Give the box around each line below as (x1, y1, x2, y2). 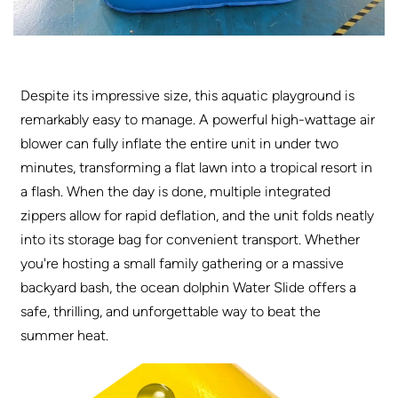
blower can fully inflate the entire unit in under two (20, 134, 339, 152)
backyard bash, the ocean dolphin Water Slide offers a (20, 278, 357, 296)
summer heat (20, 326, 107, 344)
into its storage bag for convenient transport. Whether (20, 230, 361, 248)
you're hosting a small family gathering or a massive (20, 254, 345, 272)
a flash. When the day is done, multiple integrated (20, 182, 331, 200)
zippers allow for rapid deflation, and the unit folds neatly (20, 206, 375, 224)
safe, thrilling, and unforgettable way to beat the (20, 302, 322, 320)
